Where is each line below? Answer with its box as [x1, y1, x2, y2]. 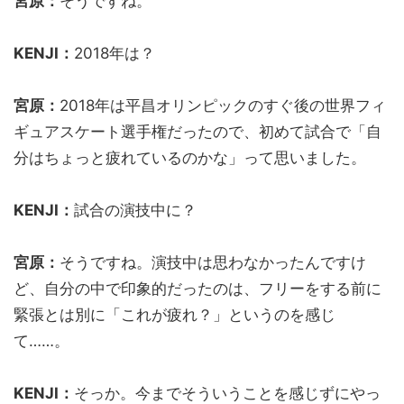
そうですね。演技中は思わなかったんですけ [60, 252, 366, 271]
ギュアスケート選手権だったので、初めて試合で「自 [14, 122, 381, 141]
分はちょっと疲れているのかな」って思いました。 [14, 148, 366, 167]
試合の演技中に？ [74, 200, 197, 219]
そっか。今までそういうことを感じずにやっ [74, 383, 381, 402]
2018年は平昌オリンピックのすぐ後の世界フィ [60, 96, 386, 115]
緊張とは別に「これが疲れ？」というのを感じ [14, 305, 335, 324]
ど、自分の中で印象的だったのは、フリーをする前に [14, 279, 381, 298]
